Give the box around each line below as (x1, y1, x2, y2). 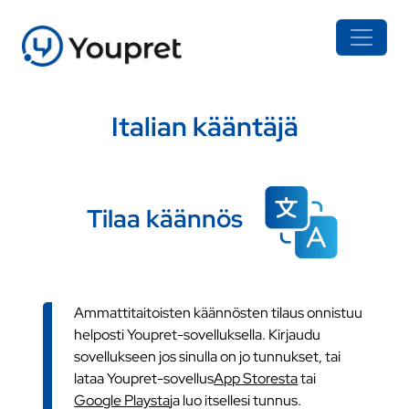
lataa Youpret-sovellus (74, 368, 215, 388)
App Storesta (214, 368, 299, 388)
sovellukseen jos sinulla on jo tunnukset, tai (74, 346, 341, 366)
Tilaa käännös (86, 202, 243, 235)
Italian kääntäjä (110, 109, 299, 144)
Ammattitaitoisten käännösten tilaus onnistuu (74, 302, 363, 322)
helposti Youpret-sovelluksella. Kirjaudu (74, 324, 321, 344)
